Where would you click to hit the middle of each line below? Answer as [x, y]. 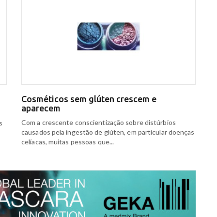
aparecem [41, 108]
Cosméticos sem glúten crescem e [89, 99]
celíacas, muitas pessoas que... [68, 141]
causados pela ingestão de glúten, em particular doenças [108, 132]
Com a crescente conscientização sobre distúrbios [99, 122]
